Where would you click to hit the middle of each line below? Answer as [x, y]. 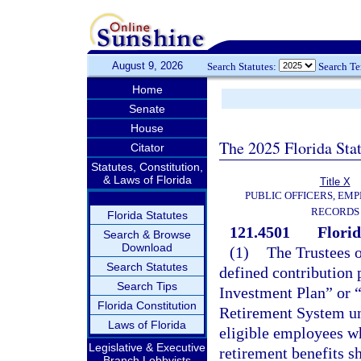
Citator [147, 147]
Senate [147, 109]
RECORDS [335, 212]
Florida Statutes [147, 215]
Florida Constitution [147, 305]
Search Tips [147, 286]
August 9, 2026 [147, 66]
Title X [335, 182]
